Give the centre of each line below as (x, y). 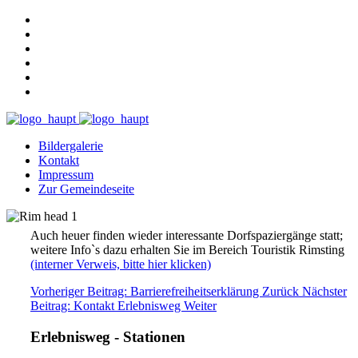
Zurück (280, 291)
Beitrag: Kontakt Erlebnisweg (107, 306)
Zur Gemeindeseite (86, 189)
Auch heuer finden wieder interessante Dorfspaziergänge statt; (187, 235)
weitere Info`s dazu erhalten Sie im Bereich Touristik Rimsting (189, 250)
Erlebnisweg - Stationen (108, 336)
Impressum (66, 175)
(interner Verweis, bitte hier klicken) (121, 264)
